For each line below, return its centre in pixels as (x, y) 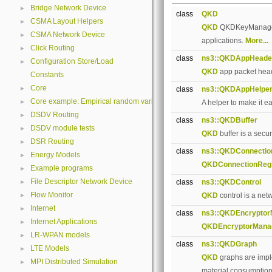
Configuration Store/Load (72, 61)
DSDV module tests (63, 128)
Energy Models (55, 155)
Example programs (62, 168)
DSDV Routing (55, 115)
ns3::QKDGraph (229, 244)
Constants (47, 75)
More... (257, 41)
